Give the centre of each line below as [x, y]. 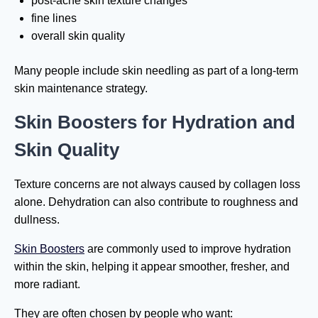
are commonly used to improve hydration [188, 248]
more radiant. [47, 284]
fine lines [54, 18]
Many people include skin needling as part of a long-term [156, 70]
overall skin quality [78, 35]
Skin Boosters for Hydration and [155, 122]
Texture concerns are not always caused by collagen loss [157, 184]
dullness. [37, 219]
